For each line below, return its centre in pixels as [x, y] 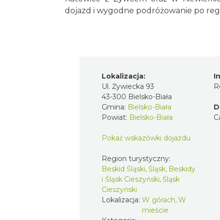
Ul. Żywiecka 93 [128, 86]
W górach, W [164, 200]
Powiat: [115, 117]
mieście [155, 210]
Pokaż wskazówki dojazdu [146, 138]
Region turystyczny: [137, 158]
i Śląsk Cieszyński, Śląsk [141, 179]
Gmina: [115, 107]
